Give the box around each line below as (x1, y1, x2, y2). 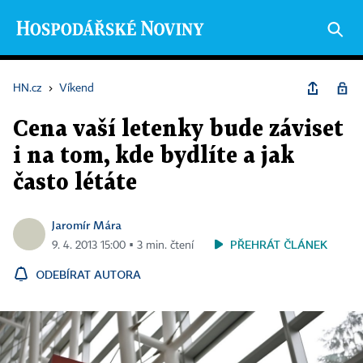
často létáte (13, 173, 137, 194)
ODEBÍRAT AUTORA (36, 267, 141, 281)
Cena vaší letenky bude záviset (13, 119, 344, 140)
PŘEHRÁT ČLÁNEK (230, 237, 327, 251)
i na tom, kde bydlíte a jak (13, 146, 294, 167)
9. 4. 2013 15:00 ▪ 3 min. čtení (52, 240, 194, 251)
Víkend (59, 83, 94, 94)
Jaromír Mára (52, 218, 122, 232)
